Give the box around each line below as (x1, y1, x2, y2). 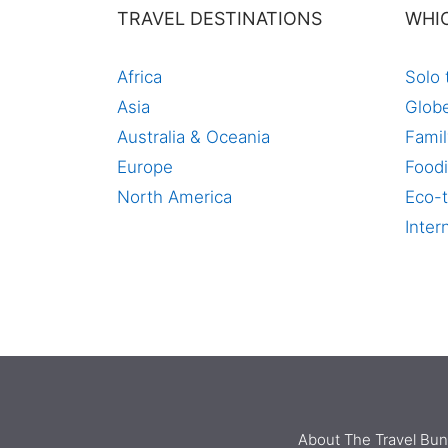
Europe (117, 157, 173, 178)
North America (117, 187, 232, 208)
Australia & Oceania (117, 127, 270, 148)
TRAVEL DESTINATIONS (117, 8, 322, 30)
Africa (117, 67, 162, 88)
